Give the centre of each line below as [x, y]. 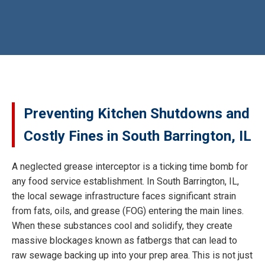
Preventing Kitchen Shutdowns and [137, 114]
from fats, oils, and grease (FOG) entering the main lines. [128, 211]
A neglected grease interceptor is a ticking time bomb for [130, 166]
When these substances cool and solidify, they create [122, 225]
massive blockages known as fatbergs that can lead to [125, 240]
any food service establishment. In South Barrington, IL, [125, 181]
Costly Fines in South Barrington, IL [138, 136]
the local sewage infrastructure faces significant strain [124, 196]
